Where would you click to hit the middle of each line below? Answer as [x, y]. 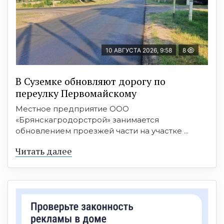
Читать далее [44, 151]
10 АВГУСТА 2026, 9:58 [139, 50]
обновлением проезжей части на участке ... [102, 130]
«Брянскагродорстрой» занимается [87, 119]
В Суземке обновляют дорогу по [90, 81]
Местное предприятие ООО [72, 108]
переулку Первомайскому [76, 93]
